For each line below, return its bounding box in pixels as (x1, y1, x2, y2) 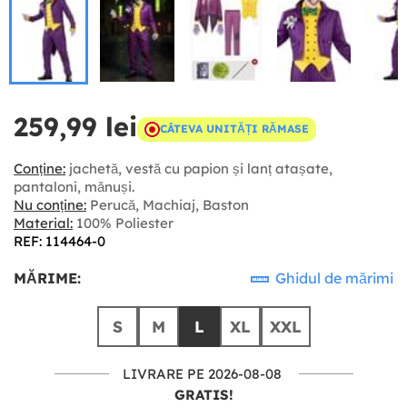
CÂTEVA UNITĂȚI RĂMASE (160, 122, 309, 135)
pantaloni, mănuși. (14, 177, 134, 195)
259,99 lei (14, 110, 137, 143)
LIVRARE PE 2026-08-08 (122, 364, 282, 382)
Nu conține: (14, 195, 86, 213)
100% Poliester (73, 213, 174, 232)
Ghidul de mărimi (272, 268, 393, 287)
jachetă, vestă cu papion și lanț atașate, (65, 159, 333, 177)
